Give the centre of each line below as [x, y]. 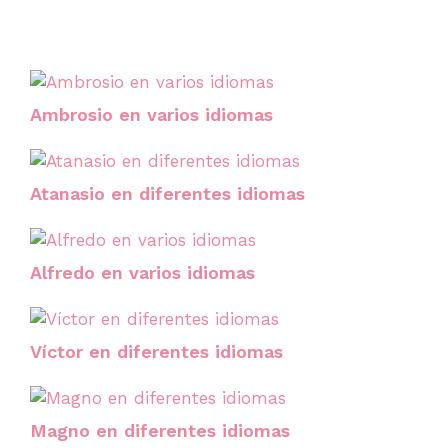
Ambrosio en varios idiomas [151, 114]
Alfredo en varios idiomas [142, 272]
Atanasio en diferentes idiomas [167, 193]
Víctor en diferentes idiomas [156, 351]
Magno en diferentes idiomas [160, 430]
